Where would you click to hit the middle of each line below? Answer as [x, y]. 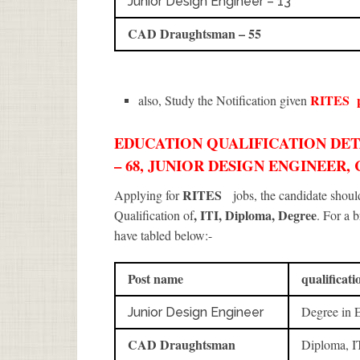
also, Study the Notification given [225, 100]
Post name [155, 279]
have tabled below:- [163, 235]
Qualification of [154, 215]
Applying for [148, 195]
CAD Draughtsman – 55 [194, 33]
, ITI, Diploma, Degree [255, 215]
